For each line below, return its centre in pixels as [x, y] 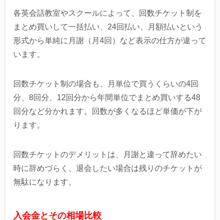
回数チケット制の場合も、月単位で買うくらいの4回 [106, 83]
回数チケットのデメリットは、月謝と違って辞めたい [108, 154]
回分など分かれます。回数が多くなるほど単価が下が [108, 111]
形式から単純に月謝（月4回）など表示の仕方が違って [110, 40]
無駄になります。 [45, 182]
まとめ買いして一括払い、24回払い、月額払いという [108, 27]
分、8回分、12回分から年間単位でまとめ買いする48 [107, 97]
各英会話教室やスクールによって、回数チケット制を [108, 13]
